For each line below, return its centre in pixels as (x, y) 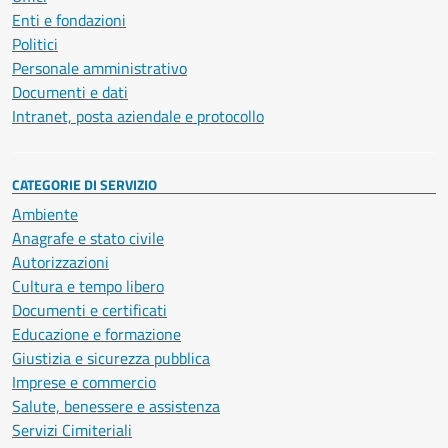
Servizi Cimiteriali (72, 430)
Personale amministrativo (99, 68)
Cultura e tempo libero (88, 286)
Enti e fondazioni (69, 20)
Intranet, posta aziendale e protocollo (138, 116)
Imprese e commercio (84, 382)
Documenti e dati (70, 92)
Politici (35, 44)
